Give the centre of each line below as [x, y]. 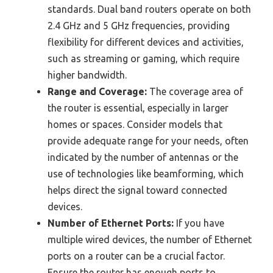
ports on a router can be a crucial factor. [136, 256]
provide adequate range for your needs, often [148, 141]
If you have [199, 223]
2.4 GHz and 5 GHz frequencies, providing [139, 26]
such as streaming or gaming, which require [144, 59]
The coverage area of [195, 92]
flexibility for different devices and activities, [146, 42]
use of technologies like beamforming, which [146, 174]
